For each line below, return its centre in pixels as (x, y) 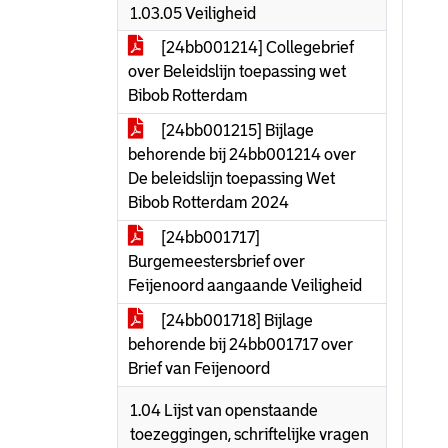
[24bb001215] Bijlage (236, 130)
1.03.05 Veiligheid (193, 13)
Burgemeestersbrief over (216, 261)
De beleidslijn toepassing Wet (231, 178)
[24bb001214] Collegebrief (256, 47)
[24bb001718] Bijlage (235, 320)
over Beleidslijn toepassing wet (237, 71)
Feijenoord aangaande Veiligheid (245, 285)
